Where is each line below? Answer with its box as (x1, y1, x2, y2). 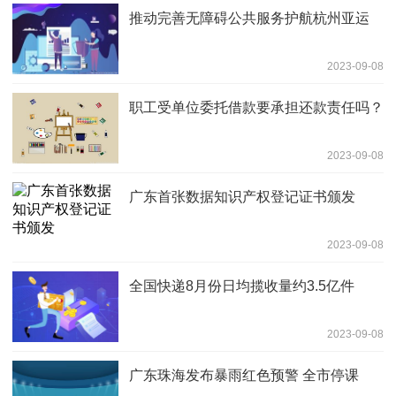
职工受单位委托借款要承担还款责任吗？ (129, 99, 384, 115)
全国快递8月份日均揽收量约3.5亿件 (129, 278, 354, 293)
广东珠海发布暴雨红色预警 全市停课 (129, 367, 359, 383)
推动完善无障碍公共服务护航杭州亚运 (129, 10, 369, 26)
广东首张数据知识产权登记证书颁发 (129, 188, 355, 204)
